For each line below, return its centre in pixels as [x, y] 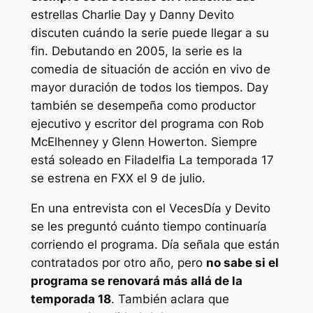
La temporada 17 [224, 160]
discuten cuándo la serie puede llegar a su [150, 33]
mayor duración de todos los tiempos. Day [149, 88]
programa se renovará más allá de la [136, 281]
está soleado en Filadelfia [103, 160]
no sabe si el [242, 263]
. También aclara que [170, 299]
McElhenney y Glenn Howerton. [121, 142]
